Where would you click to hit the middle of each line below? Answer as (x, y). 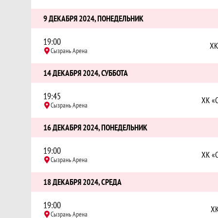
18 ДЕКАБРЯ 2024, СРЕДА (82, 182)
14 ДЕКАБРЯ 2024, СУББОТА (86, 73)
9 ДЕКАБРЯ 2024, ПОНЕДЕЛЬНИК (93, 18)
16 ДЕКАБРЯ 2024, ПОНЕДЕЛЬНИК (95, 127)
